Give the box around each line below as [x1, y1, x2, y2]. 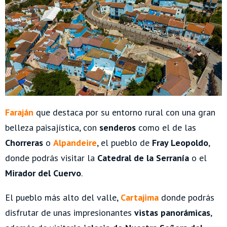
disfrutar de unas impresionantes [5, 207, 134, 219]
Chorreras [5, 137, 43, 149]
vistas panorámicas [134, 207, 210, 219]
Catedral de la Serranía [97, 152, 189, 164]
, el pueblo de [97, 137, 152, 149]
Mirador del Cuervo [5, 167, 81, 179]
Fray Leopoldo [152, 137, 208, 149]
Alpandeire [53, 137, 97, 149]
